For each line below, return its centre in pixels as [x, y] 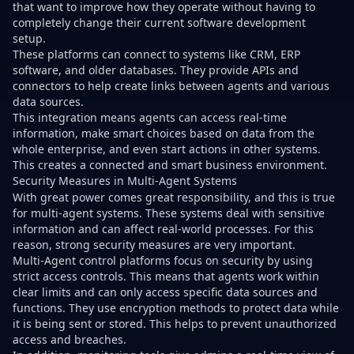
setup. [29, 38]
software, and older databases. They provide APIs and [156, 70]
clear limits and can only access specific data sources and [165, 292]
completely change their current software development [159, 22]
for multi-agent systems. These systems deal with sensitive [169, 213]
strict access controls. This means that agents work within [166, 277]
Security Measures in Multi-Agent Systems [125, 180]
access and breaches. [70, 340]
